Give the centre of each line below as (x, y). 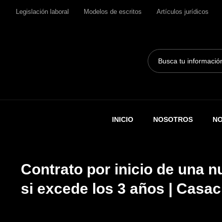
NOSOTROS (173, 119)
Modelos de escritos (113, 12)
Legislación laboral (42, 12)
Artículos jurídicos (183, 12)
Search (158, 53)
